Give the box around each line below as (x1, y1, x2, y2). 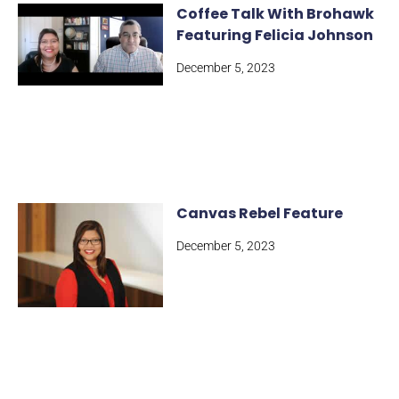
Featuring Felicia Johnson (176, 25, 374, 46)
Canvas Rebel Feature (176, 203, 344, 224)
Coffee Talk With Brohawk (176, 4, 375, 25)
